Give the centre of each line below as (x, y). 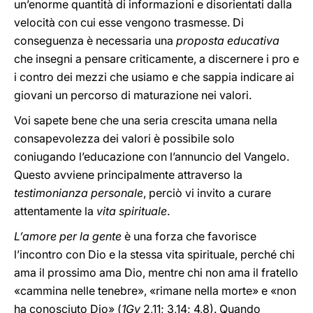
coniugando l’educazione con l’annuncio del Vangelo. (152, 156)
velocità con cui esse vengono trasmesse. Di (129, 22)
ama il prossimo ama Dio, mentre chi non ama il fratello (156, 272)
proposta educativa (228, 41)
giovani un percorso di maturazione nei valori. (133, 95)
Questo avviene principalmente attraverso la (128, 175)
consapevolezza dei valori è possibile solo (124, 138)
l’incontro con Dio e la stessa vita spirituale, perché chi (154, 254)
